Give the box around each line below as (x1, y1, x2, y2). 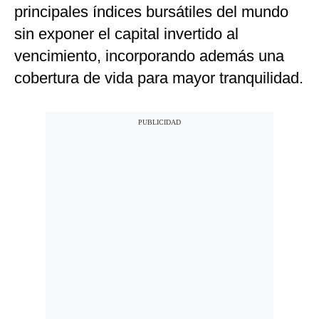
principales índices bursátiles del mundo (14, 3, 288, 21)
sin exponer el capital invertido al (14, 25, 239, 43)
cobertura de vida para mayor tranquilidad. (14, 69, 303, 87)
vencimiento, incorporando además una (14, 47, 284, 65)
